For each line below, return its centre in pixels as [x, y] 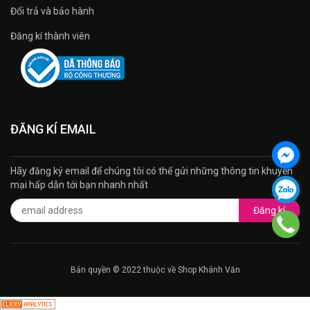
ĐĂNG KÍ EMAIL [53, 129]
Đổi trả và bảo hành [52, 11]
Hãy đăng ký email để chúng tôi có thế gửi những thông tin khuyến [152, 171]
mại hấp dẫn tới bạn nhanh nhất [79, 184]
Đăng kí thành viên [50, 36]
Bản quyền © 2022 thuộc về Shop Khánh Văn [155, 270]
